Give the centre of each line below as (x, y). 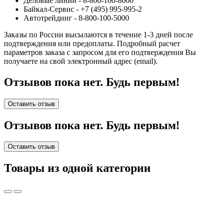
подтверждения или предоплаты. (59, 43)
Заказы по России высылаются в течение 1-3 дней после (98, 34)
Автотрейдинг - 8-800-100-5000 (76, 18)
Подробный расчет (149, 43)
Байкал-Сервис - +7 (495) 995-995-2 (83, 9)
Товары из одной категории (77, 168)
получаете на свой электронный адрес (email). (81, 61)
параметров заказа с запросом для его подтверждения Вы (100, 52)
